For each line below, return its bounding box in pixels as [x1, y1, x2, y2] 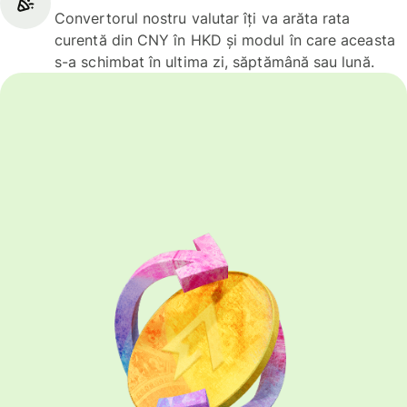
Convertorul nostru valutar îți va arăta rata [55, 8, 351, 27]
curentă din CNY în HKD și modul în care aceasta [55, 30, 395, 49]
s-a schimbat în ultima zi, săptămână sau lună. [55, 52, 374, 71]
